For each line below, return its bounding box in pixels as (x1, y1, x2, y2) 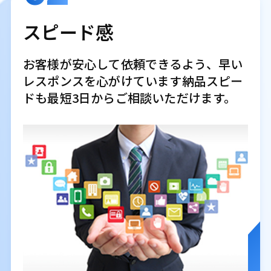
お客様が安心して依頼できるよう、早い (22, 55, 243, 73)
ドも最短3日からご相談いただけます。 (22, 89, 237, 107)
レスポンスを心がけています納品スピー (22, 72, 243, 90)
